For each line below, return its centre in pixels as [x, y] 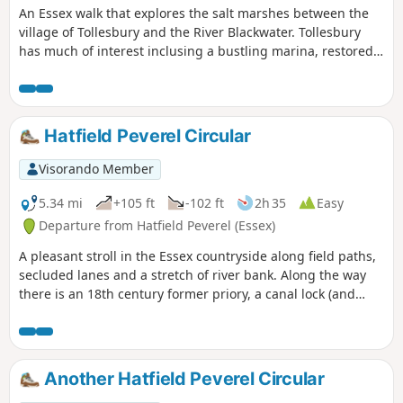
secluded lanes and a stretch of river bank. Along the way [193, 275]
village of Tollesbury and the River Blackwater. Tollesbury [190, 32]
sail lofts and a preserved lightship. [126, 70]
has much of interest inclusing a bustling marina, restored [196, 51]
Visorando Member [96, 169]
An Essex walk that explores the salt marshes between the [194, 13]
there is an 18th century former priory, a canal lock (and [187, 294]
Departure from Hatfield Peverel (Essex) [157, 226]
